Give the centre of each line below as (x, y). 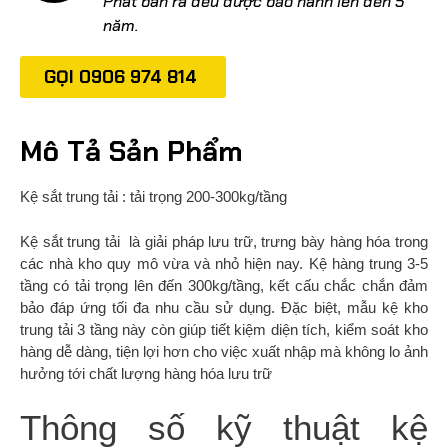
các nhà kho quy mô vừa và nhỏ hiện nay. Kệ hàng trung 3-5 (224, 263)
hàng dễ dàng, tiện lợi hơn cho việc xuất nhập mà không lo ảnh (224, 351)
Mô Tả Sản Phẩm (131, 152)
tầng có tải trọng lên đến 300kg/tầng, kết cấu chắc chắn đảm (224, 285)
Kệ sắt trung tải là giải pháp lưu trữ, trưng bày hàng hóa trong (224, 241)
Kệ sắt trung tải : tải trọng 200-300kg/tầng (153, 197)
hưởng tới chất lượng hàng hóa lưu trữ (146, 373)
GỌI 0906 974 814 (120, 77)
